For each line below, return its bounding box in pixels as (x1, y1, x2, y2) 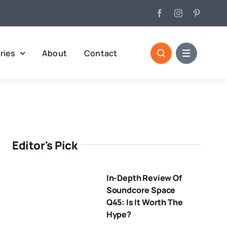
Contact (84, 47, 118, 59)
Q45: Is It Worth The (106, 197, 183, 208)
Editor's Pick (12, 138, 78, 153)
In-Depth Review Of (106, 172, 182, 183)
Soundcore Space (106, 184, 176, 196)
